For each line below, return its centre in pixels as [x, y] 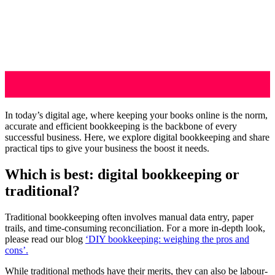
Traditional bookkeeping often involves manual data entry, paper [129, 217]
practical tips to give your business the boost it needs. [107, 148]
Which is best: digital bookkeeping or [122, 174]
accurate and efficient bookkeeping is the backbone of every [121, 126]
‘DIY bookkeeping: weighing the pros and [167, 239]
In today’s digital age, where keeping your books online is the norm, [136, 115]
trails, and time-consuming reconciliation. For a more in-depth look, [135, 228]
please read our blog [45, 239]
